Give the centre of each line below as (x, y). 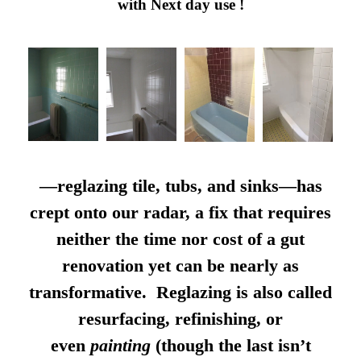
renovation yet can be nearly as (180, 265)
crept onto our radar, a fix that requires (180, 212)
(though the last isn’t (230, 345)
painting (120, 345)
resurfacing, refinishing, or (180, 318)
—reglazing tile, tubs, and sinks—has (180, 185)
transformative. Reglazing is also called (180, 292)
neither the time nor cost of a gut (180, 239)
